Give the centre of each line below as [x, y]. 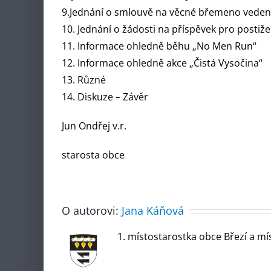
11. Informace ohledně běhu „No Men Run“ [159, 46]
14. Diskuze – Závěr [105, 97]
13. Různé [84, 80]
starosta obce [93, 155]
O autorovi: [92, 211]
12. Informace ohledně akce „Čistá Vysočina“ [162, 63]
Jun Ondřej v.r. [94, 126]
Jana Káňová [153, 211]
